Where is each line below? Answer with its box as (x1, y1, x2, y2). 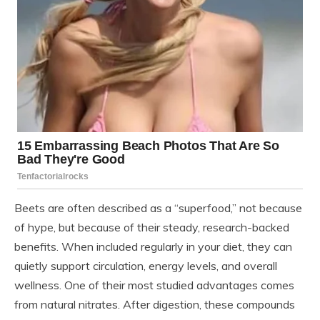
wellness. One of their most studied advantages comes (14, 277, 294, 292)
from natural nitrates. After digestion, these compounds (14, 296, 295, 311)
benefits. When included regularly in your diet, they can (14, 239, 292, 254)
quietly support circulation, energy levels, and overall (14, 258, 277, 273)
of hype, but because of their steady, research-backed (14, 219, 289, 234)
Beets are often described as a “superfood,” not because (14, 200, 302, 215)
